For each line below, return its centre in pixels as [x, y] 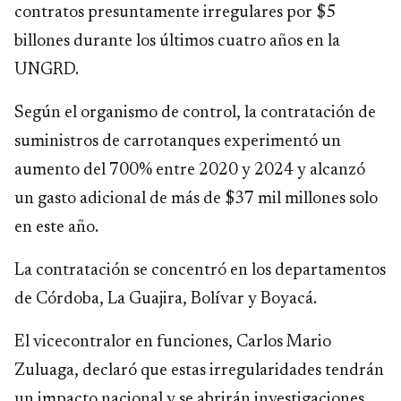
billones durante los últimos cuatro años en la [177, 42]
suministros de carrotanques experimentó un [178, 142]
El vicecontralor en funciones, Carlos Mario [173, 343]
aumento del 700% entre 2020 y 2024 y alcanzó [190, 171]
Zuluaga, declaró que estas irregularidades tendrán [199, 371]
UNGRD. [47, 71]
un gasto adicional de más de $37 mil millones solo [196, 200]
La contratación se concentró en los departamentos [200, 271]
